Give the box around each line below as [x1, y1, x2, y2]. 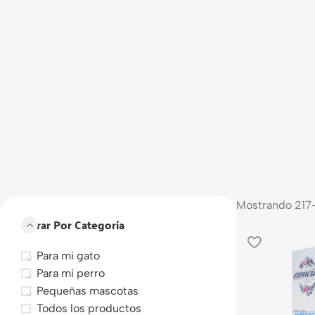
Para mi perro [37, 266, 105, 280]
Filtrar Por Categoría [21, 214, 124, 235]
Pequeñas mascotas [37, 284, 139, 297]
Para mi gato [37, 249, 100, 262]
